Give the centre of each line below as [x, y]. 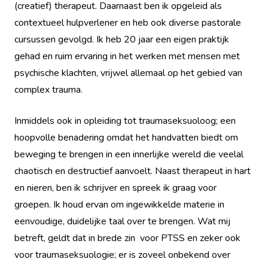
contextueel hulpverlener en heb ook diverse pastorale [128, 22]
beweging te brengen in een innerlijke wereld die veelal [129, 154]
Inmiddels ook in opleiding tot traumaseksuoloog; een [125, 121]
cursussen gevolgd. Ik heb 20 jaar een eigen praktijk [122, 39]
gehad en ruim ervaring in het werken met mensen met [127, 56]
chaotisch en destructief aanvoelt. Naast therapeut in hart [133, 171]
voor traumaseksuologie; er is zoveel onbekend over [122, 255]
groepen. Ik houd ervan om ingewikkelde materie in [119, 204]
